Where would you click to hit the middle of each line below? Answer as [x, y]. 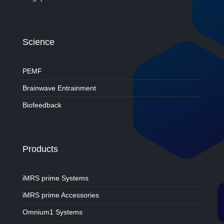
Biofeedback [42, 105]
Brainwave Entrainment [59, 88]
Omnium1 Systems [52, 212]
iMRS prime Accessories [60, 195]
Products [40, 149]
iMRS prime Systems [55, 178]
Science [38, 42]
